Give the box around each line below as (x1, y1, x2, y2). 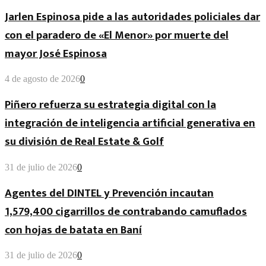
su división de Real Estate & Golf (5, 132, 164, 151)
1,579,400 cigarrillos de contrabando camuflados (5, 202, 247, 221)
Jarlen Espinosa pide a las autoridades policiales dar (5, 7, 260, 26)
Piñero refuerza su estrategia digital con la (5, 96, 216, 115)
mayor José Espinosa (5, 44, 107, 63)
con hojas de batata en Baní (5, 220, 142, 239)
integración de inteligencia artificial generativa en (5, 114, 255, 133)
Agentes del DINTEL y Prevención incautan (5, 183, 214, 202)
